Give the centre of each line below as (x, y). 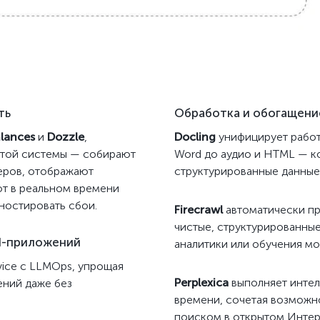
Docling (195, 137)
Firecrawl (199, 210)
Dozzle (66, 137)
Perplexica (201, 282)
